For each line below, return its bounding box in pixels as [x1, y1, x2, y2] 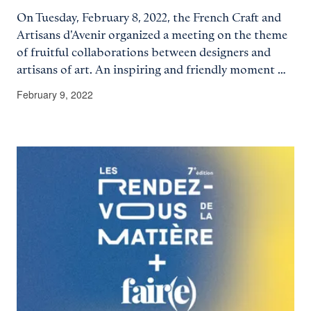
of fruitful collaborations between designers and [17, 47, 271, 60]
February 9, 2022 [17, 87, 93, 102]
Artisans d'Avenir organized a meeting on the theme [17, 29, 287, 42]
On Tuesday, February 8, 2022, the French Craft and [17, 12, 281, 25]
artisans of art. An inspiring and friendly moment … [17, 64, 286, 77]
